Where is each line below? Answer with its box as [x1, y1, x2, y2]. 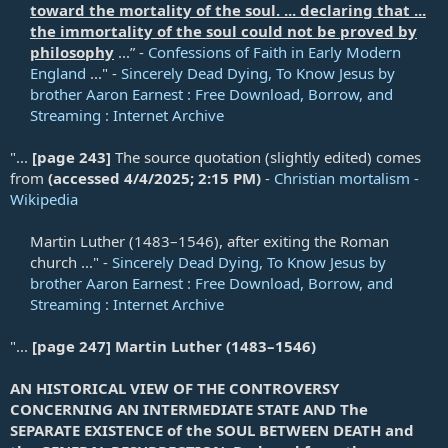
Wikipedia [10, 188, 78, 209]
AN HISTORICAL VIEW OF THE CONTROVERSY [10, 377, 339, 398]
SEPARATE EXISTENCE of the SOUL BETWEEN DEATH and [10, 419, 414, 440]
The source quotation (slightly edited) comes [111, 146, 421, 167]
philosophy [30, 41, 114, 62]
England [30, 62, 86, 83]
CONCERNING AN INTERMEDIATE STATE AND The [10, 398, 368, 419]
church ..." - [30, 251, 112, 272]
